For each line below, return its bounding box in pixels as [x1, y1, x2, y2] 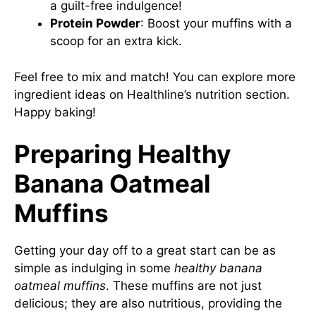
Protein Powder [50, 16, 140, 30]
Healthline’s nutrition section [127, 87, 286, 102]
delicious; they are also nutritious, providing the [14, 296, 282, 310]
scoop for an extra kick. [50, 34, 182, 48]
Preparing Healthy [14, 139, 231, 169]
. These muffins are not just [106, 279, 262, 293]
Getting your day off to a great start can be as [14, 243, 276, 257]
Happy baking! [14, 104, 96, 119]
